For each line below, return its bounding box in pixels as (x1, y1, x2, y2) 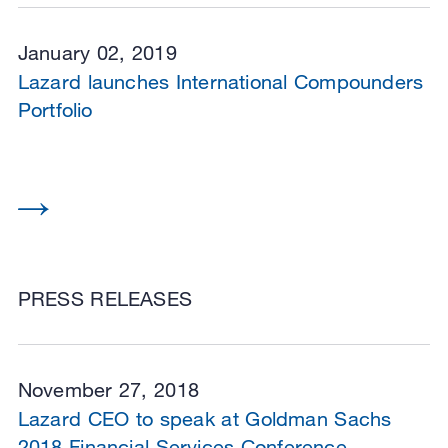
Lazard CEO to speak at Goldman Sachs (17, 407, 392, 431)
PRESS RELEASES (17, 287, 192, 311)
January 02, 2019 (17, 40, 177, 64)
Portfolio (17, 97, 93, 121)
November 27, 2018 (17, 378, 199, 402)
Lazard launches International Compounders (17, 69, 424, 93)
